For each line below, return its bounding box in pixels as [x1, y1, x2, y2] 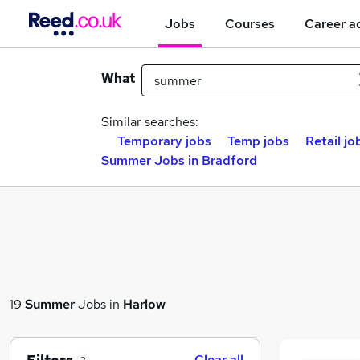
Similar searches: [101, 113, 198, 130]
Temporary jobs [117, 133, 211, 149]
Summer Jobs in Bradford [101, 152, 257, 169]
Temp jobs [227, 133, 289, 149]
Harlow [123, 295, 166, 313]
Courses [225, 14, 275, 32]
